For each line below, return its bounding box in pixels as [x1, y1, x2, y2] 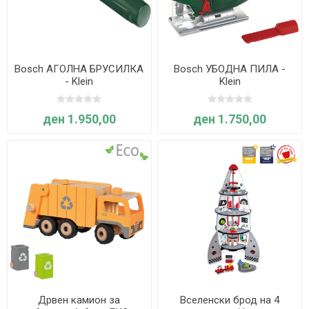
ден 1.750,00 [193, 112, 267, 127]
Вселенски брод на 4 [180, 294, 280, 307]
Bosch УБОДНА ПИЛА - [174, 63, 286, 76]
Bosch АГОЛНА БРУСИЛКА [14, 63, 144, 76]
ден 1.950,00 [42, 112, 116, 127]
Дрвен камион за [38, 294, 121, 307]
